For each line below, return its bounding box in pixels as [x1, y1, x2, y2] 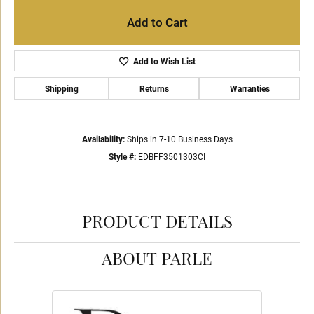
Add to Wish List [132, 55, 196, 67]
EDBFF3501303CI [138, 151, 205, 162]
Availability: [81, 134, 125, 144]
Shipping [44, 83, 78, 94]
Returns [139, 83, 169, 94]
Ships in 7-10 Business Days [126, 134, 233, 144]
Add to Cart [126, 14, 188, 30]
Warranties [229, 83, 270, 94]
